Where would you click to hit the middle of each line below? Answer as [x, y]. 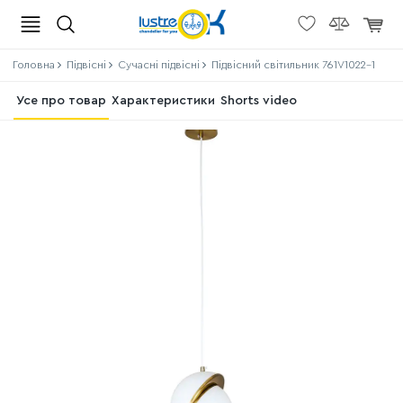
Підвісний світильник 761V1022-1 [293, 65]
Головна [34, 65]
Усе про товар [61, 101]
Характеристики [163, 101]
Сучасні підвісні [159, 65]
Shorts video [259, 101]
